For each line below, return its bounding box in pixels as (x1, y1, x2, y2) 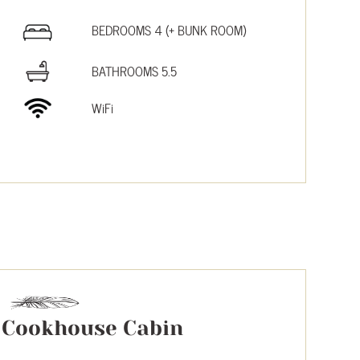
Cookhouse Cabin (2, 315, 184, 340)
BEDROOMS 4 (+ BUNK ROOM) (92, 18, 247, 40)
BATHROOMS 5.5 (92, 59, 178, 81)
